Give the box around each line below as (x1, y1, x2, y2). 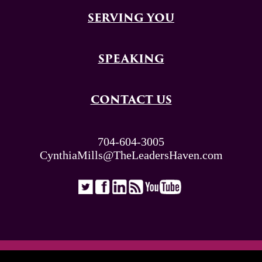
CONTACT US (90, 95, 172, 107)
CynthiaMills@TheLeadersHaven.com (39, 149, 223, 162)
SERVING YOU (88, 13, 174, 25)
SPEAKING (98, 54, 164, 66)
